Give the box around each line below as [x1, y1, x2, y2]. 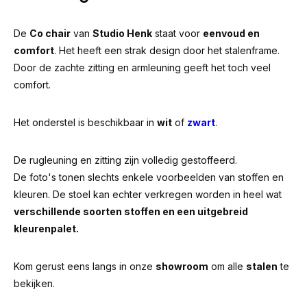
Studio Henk [93, 27, 152, 39]
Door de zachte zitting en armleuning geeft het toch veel [14, 62, 271, 73]
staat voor [152, 27, 203, 39]
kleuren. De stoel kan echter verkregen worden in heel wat [14, 188, 282, 200]
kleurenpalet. [14, 223, 79, 234]
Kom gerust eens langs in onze [14, 260, 156, 272]
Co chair [29, 27, 71, 39]
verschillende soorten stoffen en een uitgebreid [14, 206, 248, 217]
